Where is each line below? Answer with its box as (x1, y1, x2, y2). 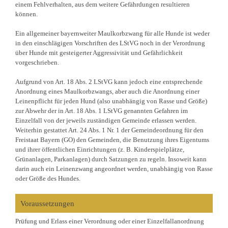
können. (15, 10, 38, 18)
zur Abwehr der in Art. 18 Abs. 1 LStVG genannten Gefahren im (15, 107, 188, 115)
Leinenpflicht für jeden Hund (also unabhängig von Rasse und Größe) (15, 97, 207, 105)
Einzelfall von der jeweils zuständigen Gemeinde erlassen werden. (15, 117, 196, 124)
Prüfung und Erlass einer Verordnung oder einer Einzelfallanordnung (15, 217, 204, 225)
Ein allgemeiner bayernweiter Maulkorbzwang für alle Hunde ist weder (15, 30, 210, 37)
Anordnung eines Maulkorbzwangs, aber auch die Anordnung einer (15, 88, 199, 95)
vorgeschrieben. (15, 59, 59, 66)
